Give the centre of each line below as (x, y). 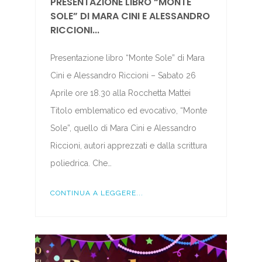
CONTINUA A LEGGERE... (96, 193)
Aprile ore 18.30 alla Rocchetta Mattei (123, 93)
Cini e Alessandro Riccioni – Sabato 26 (123, 76)
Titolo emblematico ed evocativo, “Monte (128, 111)
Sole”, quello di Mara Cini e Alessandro (123, 128)
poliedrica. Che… (81, 163)
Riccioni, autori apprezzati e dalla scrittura (128, 146)
